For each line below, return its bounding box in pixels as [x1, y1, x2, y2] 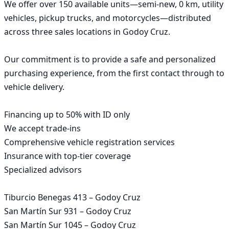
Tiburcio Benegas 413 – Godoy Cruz [4, 191, 141, 203]
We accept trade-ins [4, 122, 81, 134]
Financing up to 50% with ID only [4, 108, 130, 120]
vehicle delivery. [4, 81, 64, 93]
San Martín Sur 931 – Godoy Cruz [4, 205, 131, 217]
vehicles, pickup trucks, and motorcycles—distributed [4, 12, 211, 24]
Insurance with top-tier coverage [4, 150, 131, 162]
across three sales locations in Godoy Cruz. [4, 26, 170, 37]
